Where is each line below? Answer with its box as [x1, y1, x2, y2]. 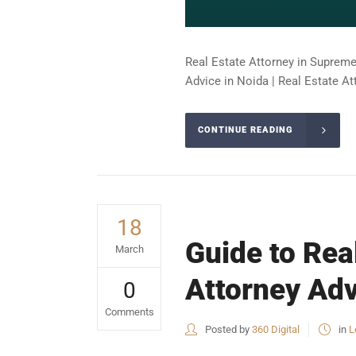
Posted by [203, 323, 252, 335]
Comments [104, 306, 154, 318]
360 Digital [252, 323, 300, 335]
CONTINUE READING [198, 125, 293, 136]
